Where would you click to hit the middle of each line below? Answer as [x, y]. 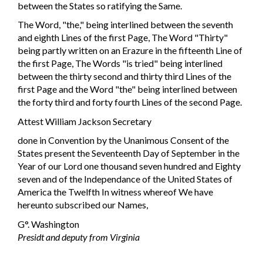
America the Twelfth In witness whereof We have [115, 192]
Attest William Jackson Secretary [85, 121]
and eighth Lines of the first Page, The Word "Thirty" [123, 38]
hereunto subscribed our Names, [83, 205]
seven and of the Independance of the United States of [125, 179]
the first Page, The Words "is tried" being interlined [120, 63]
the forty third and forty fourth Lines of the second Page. [130, 102]
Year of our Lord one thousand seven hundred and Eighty [129, 166]
